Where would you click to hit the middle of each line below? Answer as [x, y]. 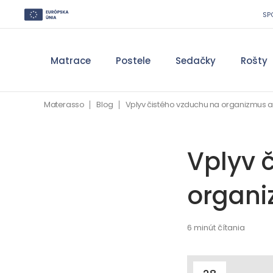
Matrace [70, 60]
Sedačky [195, 60]
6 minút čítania [216, 228]
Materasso [64, 105]
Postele [133, 60]
